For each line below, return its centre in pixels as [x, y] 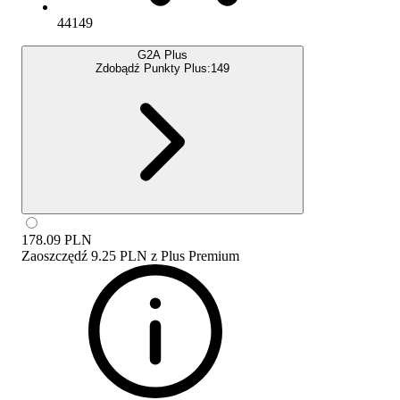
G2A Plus [162, 54]
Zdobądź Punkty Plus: [153, 68]
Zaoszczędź [54, 255]
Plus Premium [200, 255]
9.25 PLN [119, 255]
